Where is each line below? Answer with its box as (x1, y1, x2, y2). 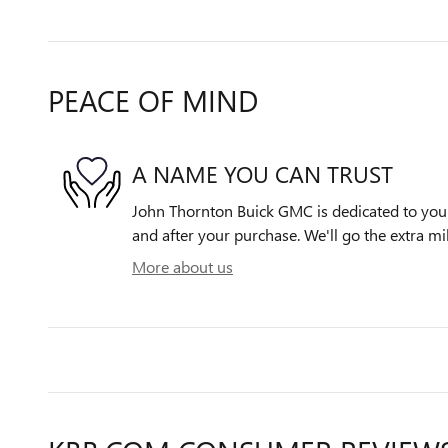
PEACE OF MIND (48, 79, 258, 120)
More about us (132, 255, 233, 277)
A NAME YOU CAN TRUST (132, 158, 393, 190)
